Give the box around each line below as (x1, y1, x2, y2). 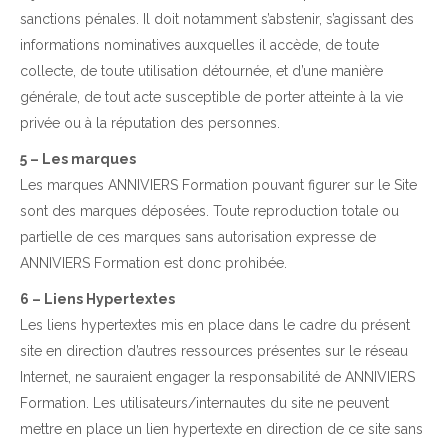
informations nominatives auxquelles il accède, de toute (20, 37, 379, 54)
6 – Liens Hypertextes (20, 291, 175, 308)
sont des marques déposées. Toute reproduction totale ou (20, 203, 399, 220)
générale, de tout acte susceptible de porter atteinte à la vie (20, 89, 403, 106)
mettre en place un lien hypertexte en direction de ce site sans (20, 421, 423, 438)
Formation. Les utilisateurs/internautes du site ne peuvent (20, 395, 389, 412)
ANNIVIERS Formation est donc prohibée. (20, 255, 287, 272)
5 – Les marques (20, 151, 136, 168)
